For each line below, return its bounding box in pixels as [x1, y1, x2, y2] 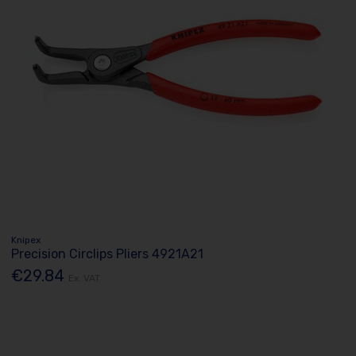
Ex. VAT [68, 272, 101, 284]
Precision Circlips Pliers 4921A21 [11, 246, 204, 261]
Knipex [11, 234, 41, 246]
